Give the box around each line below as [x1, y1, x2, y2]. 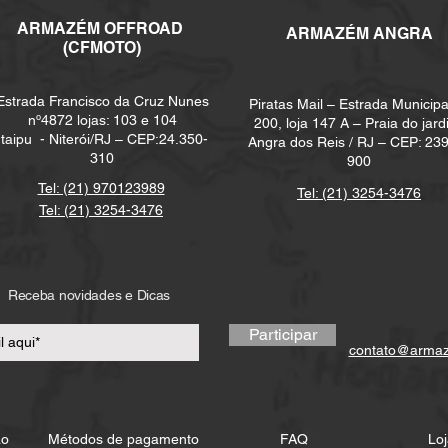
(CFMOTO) [63, 38, 141, 57]
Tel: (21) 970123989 [37, 180, 165, 196]
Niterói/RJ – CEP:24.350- [48, 131, 208, 147]
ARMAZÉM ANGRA [285, 24, 433, 43]
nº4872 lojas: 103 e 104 [27, 112, 177, 128]
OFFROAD [104, 19, 187, 38]
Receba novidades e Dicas [7, 287, 171, 303]
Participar [248, 325, 317, 344]
